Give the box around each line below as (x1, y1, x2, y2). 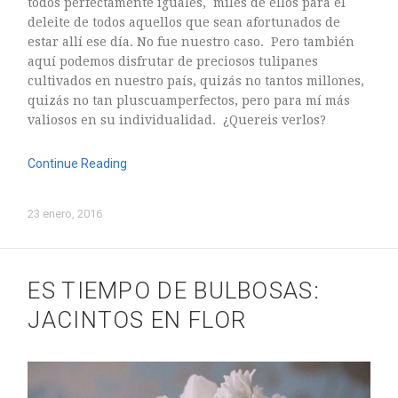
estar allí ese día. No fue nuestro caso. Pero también (28, 34, 355, 49)
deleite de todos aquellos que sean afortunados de (28, 14, 341, 29)
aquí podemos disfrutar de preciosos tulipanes (28, 53, 319, 68)
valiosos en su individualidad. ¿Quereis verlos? (28, 112, 327, 127)
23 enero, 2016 (28, 206, 103, 220)
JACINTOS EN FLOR (28, 306, 247, 334)
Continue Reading (28, 155, 128, 171)
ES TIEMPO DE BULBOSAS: (28, 277, 320, 305)
